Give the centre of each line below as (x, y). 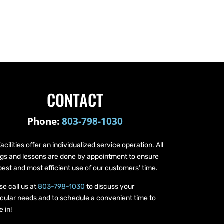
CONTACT (75, 100)
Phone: (45, 121)
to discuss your (109, 187)
